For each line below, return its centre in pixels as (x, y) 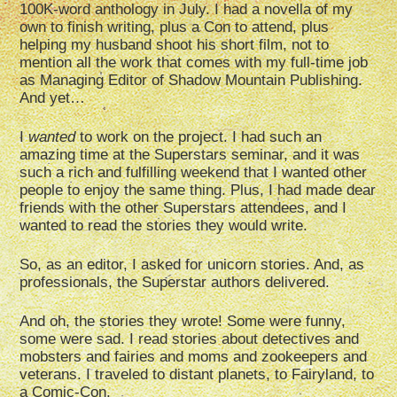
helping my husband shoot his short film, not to (175, 45)
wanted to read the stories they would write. (164, 226)
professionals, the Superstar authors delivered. (175, 283)
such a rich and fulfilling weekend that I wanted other (194, 173)
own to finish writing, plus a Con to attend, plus (175, 27)
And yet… (53, 98)
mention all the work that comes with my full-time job (194, 63)
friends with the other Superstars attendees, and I (183, 208)
